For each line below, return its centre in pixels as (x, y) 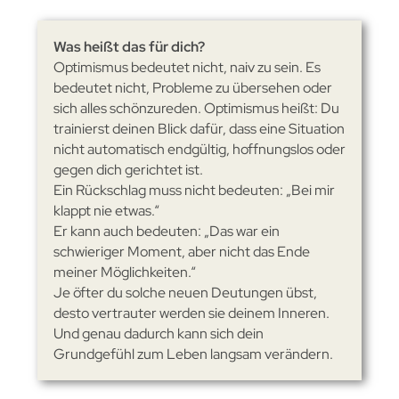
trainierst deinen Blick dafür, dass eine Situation (199, 128)
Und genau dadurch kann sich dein (158, 333)
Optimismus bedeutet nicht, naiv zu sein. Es (187, 67)
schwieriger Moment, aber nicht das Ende (181, 251)
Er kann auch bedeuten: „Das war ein (166, 231)
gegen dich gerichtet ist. (128, 169)
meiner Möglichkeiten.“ (124, 272)
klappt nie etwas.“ (106, 210)
